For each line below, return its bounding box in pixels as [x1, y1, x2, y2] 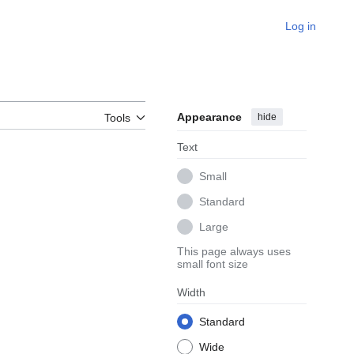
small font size [177, 258, 248, 271]
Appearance [177, 111, 242, 124]
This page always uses [177, 245, 291, 258]
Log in [285, 20, 316, 32]
